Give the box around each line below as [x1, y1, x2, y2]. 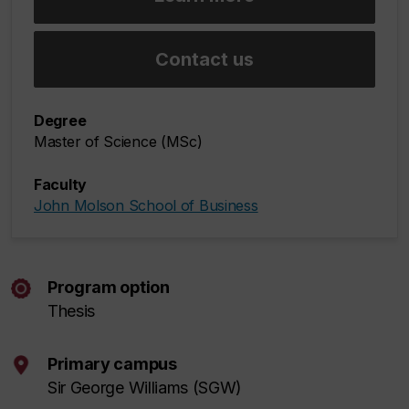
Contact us [155, 48, 254, 71]
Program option [47, 278, 170, 298]
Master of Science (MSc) [34, 132, 203, 152]
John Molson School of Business [34, 196, 258, 215]
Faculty [34, 175, 88, 194]
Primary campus [47, 354, 177, 374]
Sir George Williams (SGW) [47, 378, 243, 398]
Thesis [47, 301, 96, 321]
